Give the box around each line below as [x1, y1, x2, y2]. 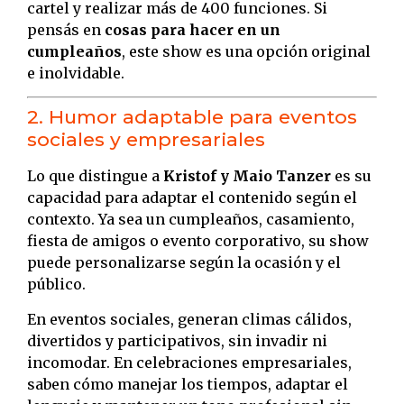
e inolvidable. [27, 63, 124, 82]
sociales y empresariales [27, 128, 265, 151]
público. [27, 275, 86, 294]
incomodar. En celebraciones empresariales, [27, 353, 352, 372]
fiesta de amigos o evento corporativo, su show [27, 232, 369, 251]
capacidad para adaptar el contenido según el [27, 188, 357, 207]
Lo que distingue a [27, 167, 163, 186]
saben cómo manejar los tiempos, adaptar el [27, 374, 348, 393]
